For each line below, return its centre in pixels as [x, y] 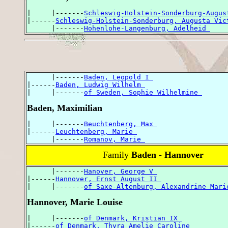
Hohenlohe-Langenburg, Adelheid [147, 28]
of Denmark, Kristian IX [133, 218]
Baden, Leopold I [119, 77]
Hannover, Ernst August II [108, 179]
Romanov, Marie [115, 139]
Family [117, 154]
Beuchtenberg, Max [121, 124]
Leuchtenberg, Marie [96, 131]
